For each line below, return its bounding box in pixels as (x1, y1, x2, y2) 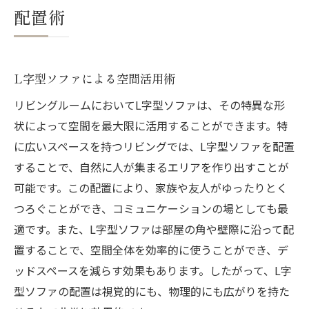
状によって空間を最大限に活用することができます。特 (14, 117, 288, 134)
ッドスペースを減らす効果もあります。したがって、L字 (14, 262, 292, 279)
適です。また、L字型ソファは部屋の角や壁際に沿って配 (14, 221, 294, 238)
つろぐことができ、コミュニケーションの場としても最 (14, 200, 288, 217)
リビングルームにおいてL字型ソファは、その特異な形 (14, 97, 285, 114)
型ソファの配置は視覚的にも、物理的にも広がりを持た (14, 283, 290, 300)
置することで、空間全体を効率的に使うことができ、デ (14, 241, 288, 259)
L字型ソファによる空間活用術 (14, 70, 175, 88)
